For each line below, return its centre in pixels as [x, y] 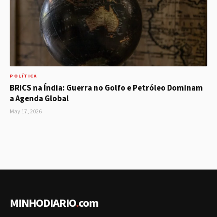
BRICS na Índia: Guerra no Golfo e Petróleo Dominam [106, 88]
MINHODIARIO [43, 203]
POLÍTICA [23, 76]
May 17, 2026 [26, 112]
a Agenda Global [39, 99]
